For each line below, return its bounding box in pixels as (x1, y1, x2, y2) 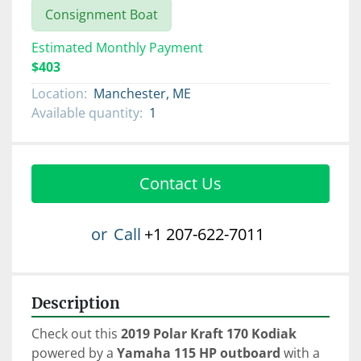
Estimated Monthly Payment (31, 39, 203, 57)
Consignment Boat (45, 6, 158, 24)
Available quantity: (31, 104, 143, 122)
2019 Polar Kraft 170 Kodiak (121, 325, 297, 343)
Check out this (31, 325, 121, 343)
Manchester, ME (93, 85, 191, 103)
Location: (31, 85, 87, 103)
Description (31, 294, 120, 313)
